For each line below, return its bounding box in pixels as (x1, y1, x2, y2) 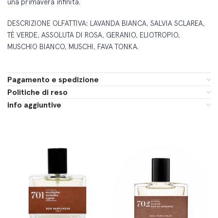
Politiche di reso (7, 88, 68, 97)
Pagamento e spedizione (7, 75, 99, 85)
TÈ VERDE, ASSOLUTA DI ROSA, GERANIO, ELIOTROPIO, (7, 31, 181, 39)
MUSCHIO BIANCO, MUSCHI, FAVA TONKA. (7, 42, 139, 51)
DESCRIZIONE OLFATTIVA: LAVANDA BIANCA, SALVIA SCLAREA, (7, 19, 205, 28)
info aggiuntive (7, 100, 62, 110)
